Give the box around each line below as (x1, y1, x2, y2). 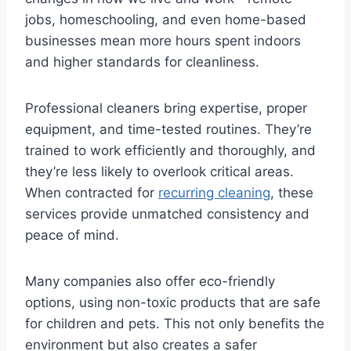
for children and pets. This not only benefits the (25, 316, 324, 332)
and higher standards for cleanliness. (25, 54, 259, 71)
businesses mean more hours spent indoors (25, 33, 301, 49)
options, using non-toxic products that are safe (25, 295, 320, 311)
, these (270, 185, 313, 201)
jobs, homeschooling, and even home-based (25, 12, 306, 28)
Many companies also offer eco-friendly (25, 273, 275, 290)
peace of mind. (25, 227, 119, 244)
